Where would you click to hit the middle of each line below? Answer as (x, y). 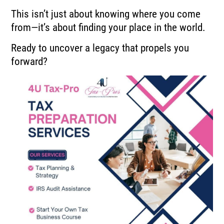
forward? (29, 62)
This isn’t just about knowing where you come (106, 14)
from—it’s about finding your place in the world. (108, 27)
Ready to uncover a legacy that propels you (100, 48)
